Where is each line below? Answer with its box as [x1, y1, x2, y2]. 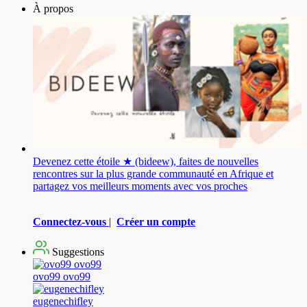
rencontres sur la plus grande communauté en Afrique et [33, 167, 273, 180]
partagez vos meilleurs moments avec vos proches [33, 180, 247, 192]
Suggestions [49, 245, 104, 258]
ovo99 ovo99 [33, 270, 90, 282]
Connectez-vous [33, 215, 106, 228]
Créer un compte [116, 215, 195, 228]
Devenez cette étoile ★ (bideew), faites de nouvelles [33, 155, 258, 167]
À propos [33, 2, 73, 14]
